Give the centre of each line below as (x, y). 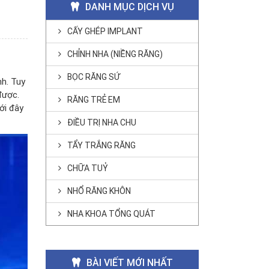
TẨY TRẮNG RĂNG (101, 145)
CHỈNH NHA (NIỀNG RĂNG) (115, 54)
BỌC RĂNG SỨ (94, 77)
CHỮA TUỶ (87, 168)
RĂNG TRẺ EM (94, 99)
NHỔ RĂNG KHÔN (99, 191)
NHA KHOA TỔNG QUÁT (111, 213)
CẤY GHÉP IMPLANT (105, 31)
